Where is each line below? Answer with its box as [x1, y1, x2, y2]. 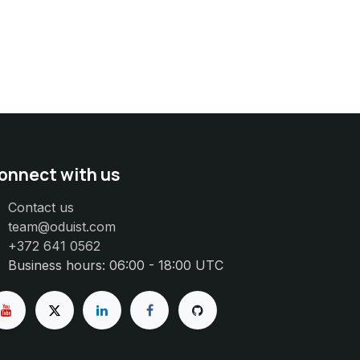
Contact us [7, 199, 74, 216]
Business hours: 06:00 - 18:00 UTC [7, 257, 223, 274]
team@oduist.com [7, 219, 116, 235]
